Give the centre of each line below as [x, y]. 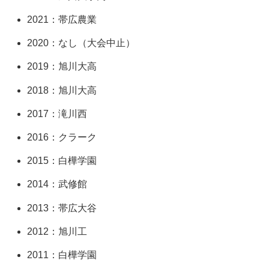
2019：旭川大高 [62, 67]
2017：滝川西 [57, 113]
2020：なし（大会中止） [81, 43]
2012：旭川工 [57, 231]
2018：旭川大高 [62, 90]
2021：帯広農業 [62, 20]
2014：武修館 [57, 184]
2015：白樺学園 [62, 161]
